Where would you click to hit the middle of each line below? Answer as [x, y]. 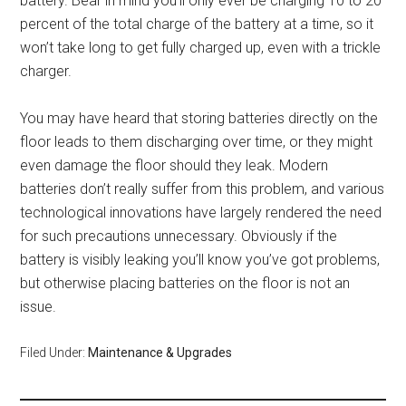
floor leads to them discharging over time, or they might [197, 141]
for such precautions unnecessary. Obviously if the [179, 236]
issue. [39, 306]
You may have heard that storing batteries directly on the [199, 118]
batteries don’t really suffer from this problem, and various [203, 188]
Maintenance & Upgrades [160, 352]
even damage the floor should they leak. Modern [174, 165]
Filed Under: [54, 352]
